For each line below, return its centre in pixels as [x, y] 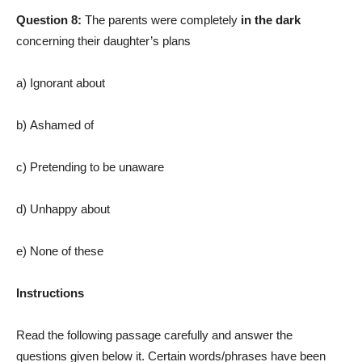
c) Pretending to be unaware [90, 167]
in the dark [271, 20]
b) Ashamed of [55, 125]
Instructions [50, 293]
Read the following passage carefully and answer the [154, 335]
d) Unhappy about [63, 209]
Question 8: [51, 20]
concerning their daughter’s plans [103, 41]
